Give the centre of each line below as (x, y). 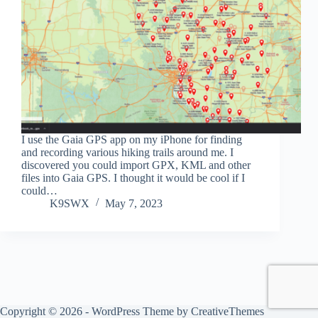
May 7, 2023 (134, 203)
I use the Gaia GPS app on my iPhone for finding (132, 139)
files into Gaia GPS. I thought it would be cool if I (133, 177)
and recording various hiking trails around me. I (127, 152)
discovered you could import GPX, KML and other (136, 165)
